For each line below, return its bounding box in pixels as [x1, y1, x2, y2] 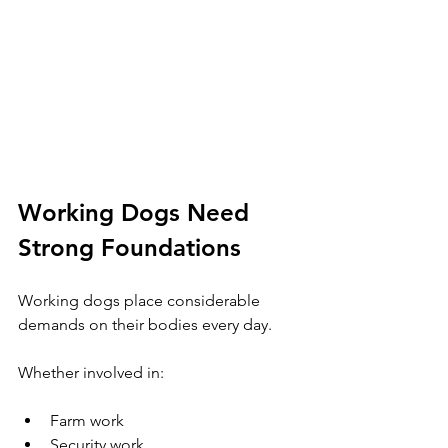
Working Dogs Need [18, 197, 256, 227]
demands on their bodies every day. [18, 314, 272, 334]
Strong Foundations [18, 232, 241, 262]
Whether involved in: [18, 362, 164, 382]
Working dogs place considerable [18, 290, 264, 310]
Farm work [50, 410, 124, 430]
